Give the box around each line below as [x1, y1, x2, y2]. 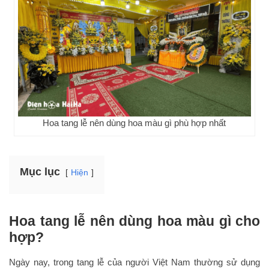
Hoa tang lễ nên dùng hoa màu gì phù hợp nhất [43, 117, 226, 128]
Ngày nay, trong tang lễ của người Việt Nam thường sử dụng [9, 256, 260, 267]
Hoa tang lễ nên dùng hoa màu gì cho [9, 213, 260, 229]
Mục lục [20, 165, 60, 178]
